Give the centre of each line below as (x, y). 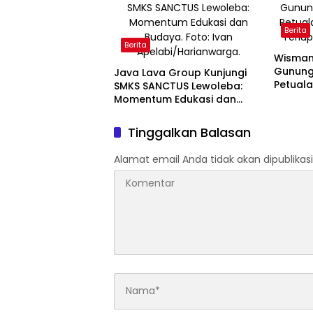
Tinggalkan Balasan (189, 132)
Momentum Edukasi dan (175, 99)
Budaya (133, 112)
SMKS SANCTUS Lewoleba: (178, 86)
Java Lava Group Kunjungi (180, 72)
